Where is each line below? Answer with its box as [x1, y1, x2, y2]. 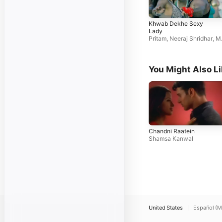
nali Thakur [149, 42, 180, 50]
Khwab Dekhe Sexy [149, 20, 203, 28]
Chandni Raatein [149, 127, 195, 135]
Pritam [149, 35, 166, 43]
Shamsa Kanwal [149, 135, 193, 143]
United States [149, 204, 183, 211]
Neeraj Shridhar [169, 35, 213, 43]
